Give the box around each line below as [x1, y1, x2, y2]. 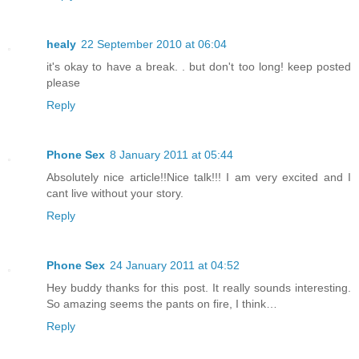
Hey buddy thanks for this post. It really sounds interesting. [46, 281, 351, 295]
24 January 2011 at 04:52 [110, 259, 240, 272]
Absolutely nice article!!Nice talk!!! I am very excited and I [46, 171, 351, 184]
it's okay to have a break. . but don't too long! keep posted [46, 60, 351, 74]
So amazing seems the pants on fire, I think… [46, 297, 277, 311]
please [46, 76, 80, 90]
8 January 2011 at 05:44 [110, 148, 233, 162]
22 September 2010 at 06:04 [81, 38, 227, 51]
